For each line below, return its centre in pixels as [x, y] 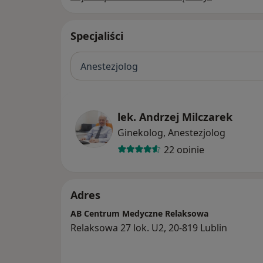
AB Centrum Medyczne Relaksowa [139, 214]
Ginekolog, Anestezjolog [171, 133]
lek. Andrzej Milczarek [175, 117]
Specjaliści [97, 36]
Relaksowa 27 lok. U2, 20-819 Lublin [149, 228]
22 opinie [184, 149]
